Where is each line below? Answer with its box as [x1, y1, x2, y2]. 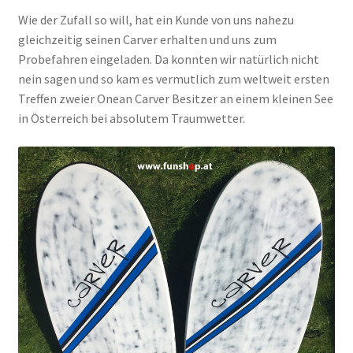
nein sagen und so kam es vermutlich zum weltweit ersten [17, 71, 329, 87]
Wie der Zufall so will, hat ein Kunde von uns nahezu [17, 12, 294, 28]
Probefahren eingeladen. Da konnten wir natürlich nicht [17, 51, 319, 68]
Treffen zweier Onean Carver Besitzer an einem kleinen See [17, 91, 333, 107]
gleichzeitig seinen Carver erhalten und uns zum [17, 32, 277, 48]
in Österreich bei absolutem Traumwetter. [17, 110, 245, 127]
